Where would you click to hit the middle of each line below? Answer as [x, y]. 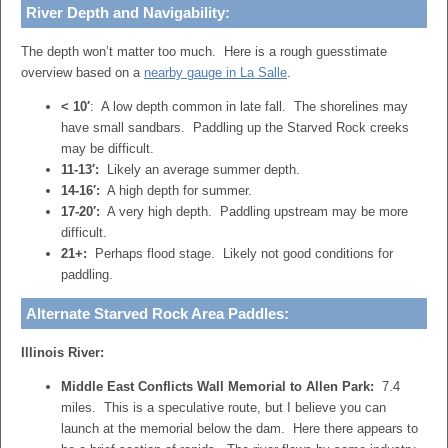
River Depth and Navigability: [128, 12]
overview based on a [82, 72]
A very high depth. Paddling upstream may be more [254, 211]
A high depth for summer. [176, 190]
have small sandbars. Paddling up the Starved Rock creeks [235, 127]
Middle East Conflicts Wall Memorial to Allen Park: [217, 386]
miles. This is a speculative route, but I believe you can [223, 407]
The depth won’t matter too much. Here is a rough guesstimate [204, 51]
